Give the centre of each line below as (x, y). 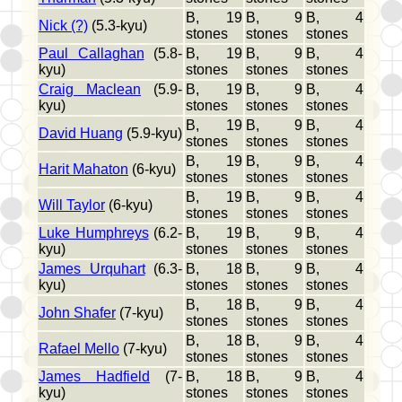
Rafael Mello (79, 349)
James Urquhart (92, 269)
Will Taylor (72, 205)
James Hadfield (94, 377)
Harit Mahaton (83, 170)
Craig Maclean (90, 90)
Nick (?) (63, 26)
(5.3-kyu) (118, 26)
